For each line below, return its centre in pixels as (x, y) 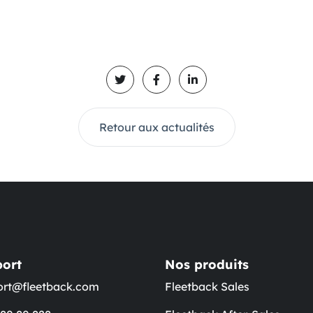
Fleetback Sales (207, 286)
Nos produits (207, 264)
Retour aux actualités (156, 127)
